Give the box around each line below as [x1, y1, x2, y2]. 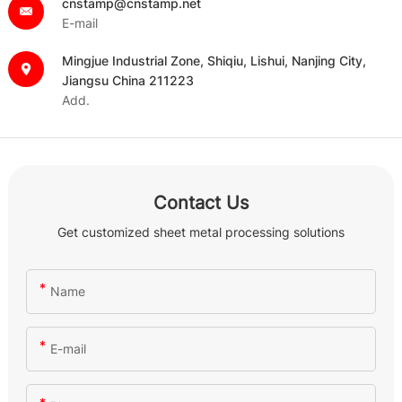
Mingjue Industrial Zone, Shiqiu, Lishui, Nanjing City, [61, 52, 366, 68]
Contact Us [153, 191, 249, 214]
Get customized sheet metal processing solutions [57, 223, 345, 240]
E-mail [61, 14, 98, 31]
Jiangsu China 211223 [61, 72, 194, 88]
